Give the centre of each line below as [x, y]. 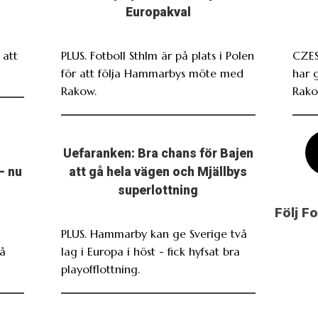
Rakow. [78, 91]
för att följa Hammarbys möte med [152, 73]
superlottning [158, 190]
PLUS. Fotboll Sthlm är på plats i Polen [157, 55]
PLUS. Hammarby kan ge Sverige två [154, 233]
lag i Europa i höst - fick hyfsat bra [150, 251]
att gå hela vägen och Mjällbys [158, 171]
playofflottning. [100, 269]
